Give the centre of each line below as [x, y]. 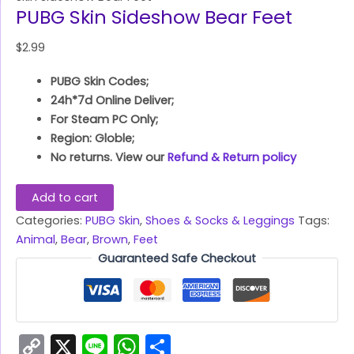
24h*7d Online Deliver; [112, 100]
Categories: [51, 220]
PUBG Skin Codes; [99, 81]
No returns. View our [109, 157]
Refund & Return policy [232, 157]
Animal [36, 239]
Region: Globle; [92, 138]
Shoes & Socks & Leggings [220, 220]
